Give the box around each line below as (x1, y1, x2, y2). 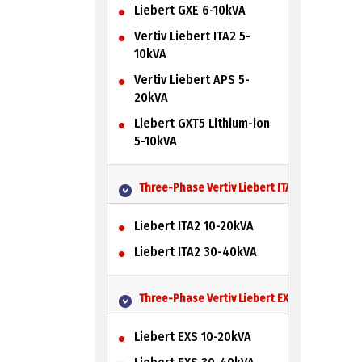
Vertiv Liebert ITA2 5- (133, 27, 250, 44)
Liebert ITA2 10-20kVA (133, 217, 254, 234)
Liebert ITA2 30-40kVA (133, 243, 257, 259)
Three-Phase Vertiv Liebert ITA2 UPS (138, 180, 318, 195)
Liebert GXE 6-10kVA (133, 2, 246, 18)
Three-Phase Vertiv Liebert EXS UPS (138, 291, 318, 305)
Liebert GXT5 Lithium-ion (133, 115, 270, 131)
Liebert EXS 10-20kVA (133, 328, 251, 344)
